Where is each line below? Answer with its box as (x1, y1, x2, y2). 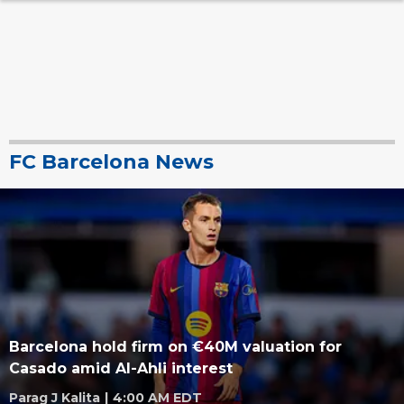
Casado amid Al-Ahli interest (9, 360, 233, 377)
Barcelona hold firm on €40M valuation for (9, 338, 342, 355)
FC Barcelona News (9, 150, 214, 174)
